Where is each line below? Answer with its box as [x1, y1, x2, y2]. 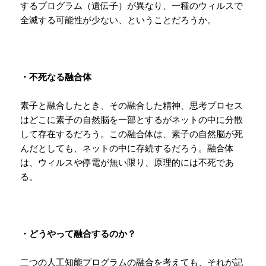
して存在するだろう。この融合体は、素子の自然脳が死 [20, 128, 243, 140]
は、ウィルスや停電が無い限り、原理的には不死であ [20, 156, 235, 169]
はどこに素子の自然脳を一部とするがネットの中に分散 [20, 113, 243, 126]
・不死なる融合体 [20, 71, 92, 83]
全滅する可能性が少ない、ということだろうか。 [20, 14, 217, 26]
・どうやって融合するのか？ [20, 227, 137, 240]
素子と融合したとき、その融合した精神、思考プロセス [20, 99, 243, 112]
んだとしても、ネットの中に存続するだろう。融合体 [20, 142, 235, 154]
